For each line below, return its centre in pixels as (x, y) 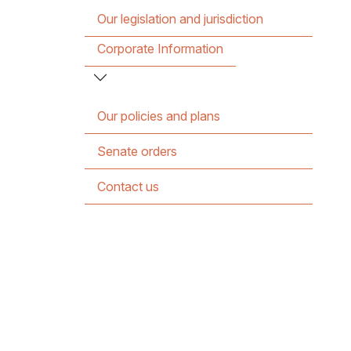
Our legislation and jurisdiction (180, 19)
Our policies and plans (158, 116)
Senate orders (137, 151)
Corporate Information (160, 48)
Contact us (128, 186)
